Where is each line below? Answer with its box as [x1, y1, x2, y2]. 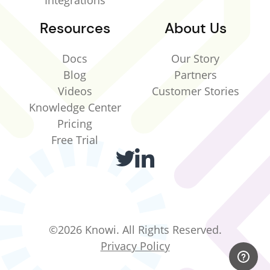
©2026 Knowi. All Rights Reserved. [48, 222, 222, 237]
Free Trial [51, 133, 98, 148]
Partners [174, 67, 217, 83]
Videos [57, 84, 92, 99]
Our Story [171, 51, 219, 66]
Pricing [57, 116, 92, 131]
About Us [164, 19, 227, 38]
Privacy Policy [100, 239, 170, 254]
